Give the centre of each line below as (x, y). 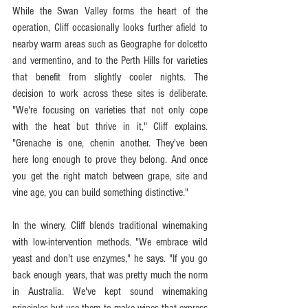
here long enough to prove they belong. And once (110, 159)
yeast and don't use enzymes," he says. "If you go (110, 258)
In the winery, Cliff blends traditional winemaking (110, 225)
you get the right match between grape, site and (110, 176)
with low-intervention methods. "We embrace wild (110, 242)
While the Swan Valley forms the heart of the (110, 11)
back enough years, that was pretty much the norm (110, 275)
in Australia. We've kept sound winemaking (110, 291)
